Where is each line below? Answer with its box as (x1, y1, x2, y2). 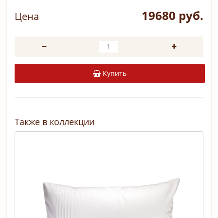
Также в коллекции (15, 116, 94, 127)
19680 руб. (142, 7, 203, 23)
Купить (103, 69, 127, 78)
